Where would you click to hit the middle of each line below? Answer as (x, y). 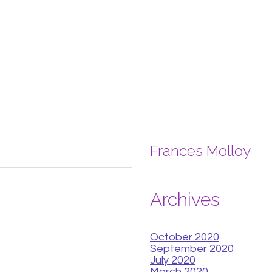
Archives (185, 199)
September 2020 (192, 248)
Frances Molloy (200, 151)
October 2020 (185, 237)
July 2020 (173, 260)
